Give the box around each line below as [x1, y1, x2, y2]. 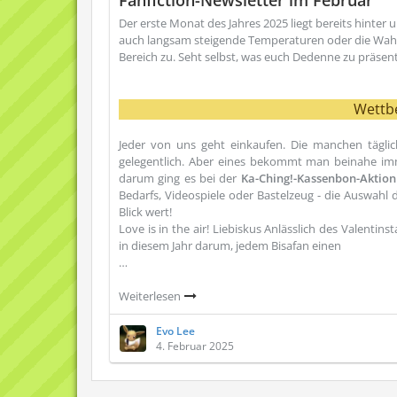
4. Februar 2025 [156, 339, 234, 354]
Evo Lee [156, 323, 195, 339]
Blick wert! [119, 204, 172, 220]
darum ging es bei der [119, 170, 241, 186]
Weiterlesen [119, 288, 183, 304]
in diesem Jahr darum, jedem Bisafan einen [119, 237, 341, 253]
